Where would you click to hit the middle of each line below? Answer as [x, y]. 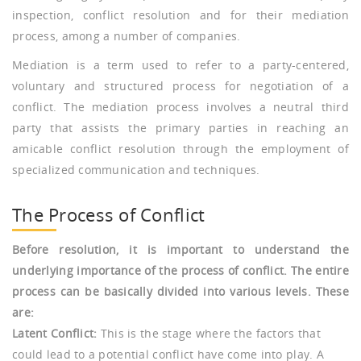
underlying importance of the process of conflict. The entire [180, 271]
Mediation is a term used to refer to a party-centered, [180, 65]
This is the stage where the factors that [209, 334]
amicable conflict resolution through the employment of [180, 149]
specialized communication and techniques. [136, 170]
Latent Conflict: [55, 334]
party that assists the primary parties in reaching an [180, 128]
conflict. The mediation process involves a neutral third [180, 107]
